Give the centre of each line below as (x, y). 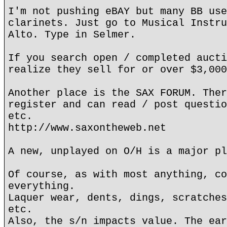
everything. (42, 186)
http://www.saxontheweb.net (87, 128)
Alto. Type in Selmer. (72, 35)
